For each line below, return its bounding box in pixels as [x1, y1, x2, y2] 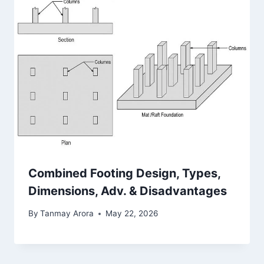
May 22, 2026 [105, 209, 159, 219]
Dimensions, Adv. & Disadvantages [28, 183, 227, 198]
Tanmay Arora [40, 209, 94, 219]
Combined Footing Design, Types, [28, 166, 220, 180]
